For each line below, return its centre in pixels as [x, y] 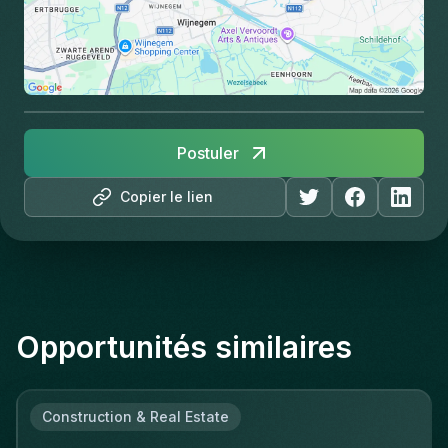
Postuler [208, 152]
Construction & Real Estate [135, 416]
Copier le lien [167, 196]
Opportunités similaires [184, 346]
